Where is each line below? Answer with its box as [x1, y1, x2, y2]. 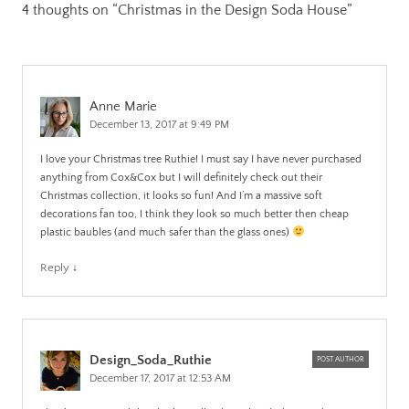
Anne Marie [89, 98, 157, 114]
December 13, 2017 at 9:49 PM [89, 118, 229, 131]
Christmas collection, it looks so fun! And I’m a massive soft [40, 189, 322, 202]
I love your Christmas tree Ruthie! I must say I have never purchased [40, 152, 362, 165]
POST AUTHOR [317, 354, 364, 363]
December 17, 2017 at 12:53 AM [89, 372, 231, 384]
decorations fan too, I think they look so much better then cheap [40, 207, 349, 220]
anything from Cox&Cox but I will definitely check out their [40, 171, 322, 184]
